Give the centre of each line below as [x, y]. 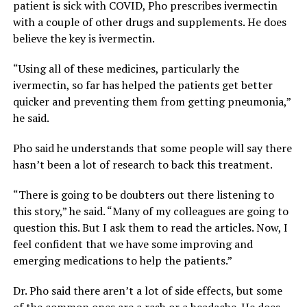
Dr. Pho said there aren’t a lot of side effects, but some [147, 291]
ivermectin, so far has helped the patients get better [143, 85]
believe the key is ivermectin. [84, 39]
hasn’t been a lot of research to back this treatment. [143, 165]
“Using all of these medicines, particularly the [126, 69]
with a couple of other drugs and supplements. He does [149, 22]
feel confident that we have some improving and [133, 244]
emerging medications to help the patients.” [122, 261]
